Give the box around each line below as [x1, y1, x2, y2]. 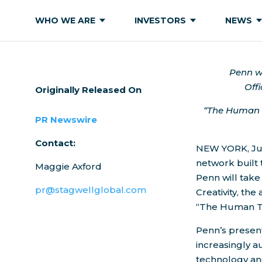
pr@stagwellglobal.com [35, 184, 146, 195]
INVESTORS [135, 15, 186, 26]
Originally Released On [35, 84, 142, 95]
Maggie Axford [35, 161, 102, 172]
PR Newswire [35, 114, 97, 125]
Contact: [35, 137, 75, 149]
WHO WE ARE [35, 15, 95, 26]
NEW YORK [196, 143, 248, 154]
